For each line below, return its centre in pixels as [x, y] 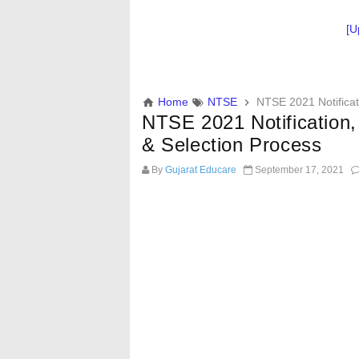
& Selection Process [232, 145]
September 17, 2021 [299, 170]
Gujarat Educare [201, 170]
